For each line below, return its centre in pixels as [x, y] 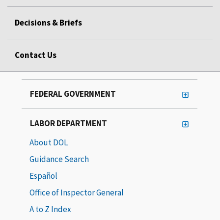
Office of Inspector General [77, 192]
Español [43, 176]
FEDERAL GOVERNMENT [73, 94]
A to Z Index [50, 209]
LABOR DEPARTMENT [69, 123]
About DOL [49, 142]
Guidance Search [59, 159]
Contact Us [36, 55]
